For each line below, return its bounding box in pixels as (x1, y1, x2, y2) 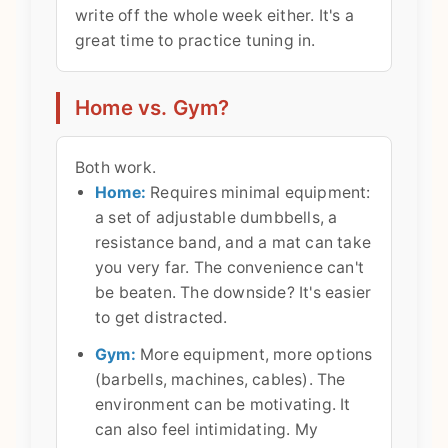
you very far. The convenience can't (95, 257, 364, 277)
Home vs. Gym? (75, 94, 230, 120)
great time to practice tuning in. (75, 30, 316, 50)
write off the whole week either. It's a (75, 5, 354, 25)
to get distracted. (95, 307, 228, 327)
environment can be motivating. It (95, 394, 351, 414)
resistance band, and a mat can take (95, 232, 371, 252)
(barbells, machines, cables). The (95, 369, 346, 389)
